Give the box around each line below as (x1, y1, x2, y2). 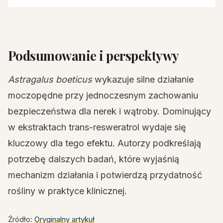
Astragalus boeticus (8, 74, 92, 85)
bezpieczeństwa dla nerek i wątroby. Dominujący (8, 106, 211, 116)
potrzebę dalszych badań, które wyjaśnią (8, 154, 179, 164)
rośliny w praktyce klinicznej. (8, 186, 127, 196)
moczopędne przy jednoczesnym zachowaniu (8, 90, 198, 101)
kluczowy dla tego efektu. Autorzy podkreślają (8, 138, 201, 148)
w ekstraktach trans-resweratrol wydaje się (8, 122, 186, 132)
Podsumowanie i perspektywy (8, 47, 179, 64)
